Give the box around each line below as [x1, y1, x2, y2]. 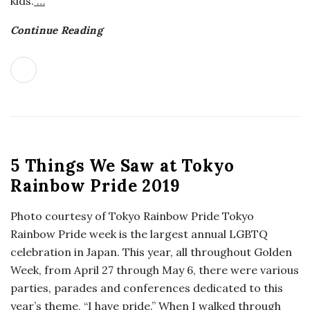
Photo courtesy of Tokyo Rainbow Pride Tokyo [10, 209, 254, 223]
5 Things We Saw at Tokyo [10, 155, 235, 176]
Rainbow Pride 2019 [10, 175, 181, 197]
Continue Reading [10, 24, 102, 37]
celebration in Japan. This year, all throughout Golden [10, 245, 292, 259]
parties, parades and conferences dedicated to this [10, 281, 283, 295]
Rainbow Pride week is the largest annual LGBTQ [10, 227, 268, 241]
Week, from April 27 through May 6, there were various [10, 263, 299, 277]
